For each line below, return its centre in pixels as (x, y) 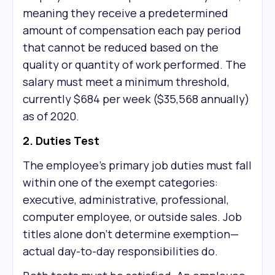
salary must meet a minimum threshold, (126, 82)
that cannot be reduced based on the (121, 47)
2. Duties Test (61, 141)
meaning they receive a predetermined (126, 13)
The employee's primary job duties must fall (137, 165)
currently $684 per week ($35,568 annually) (136, 99)
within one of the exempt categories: (120, 182)
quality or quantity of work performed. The (134, 64)
